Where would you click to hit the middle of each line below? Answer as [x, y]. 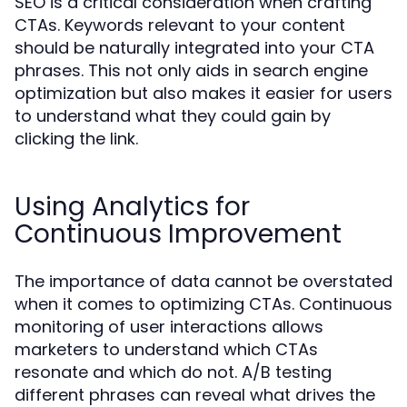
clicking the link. [76, 139]
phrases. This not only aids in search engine [191, 70]
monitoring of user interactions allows [169, 327]
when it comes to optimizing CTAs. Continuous [203, 304]
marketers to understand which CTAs [166, 349]
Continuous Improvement [178, 234]
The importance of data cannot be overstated [203, 281]
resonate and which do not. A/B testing [173, 372]
